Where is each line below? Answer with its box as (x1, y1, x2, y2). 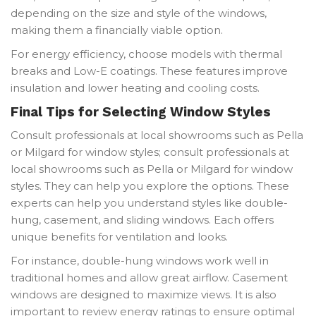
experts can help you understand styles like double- (11, 195, 288, 209)
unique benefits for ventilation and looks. (11, 229, 228, 243)
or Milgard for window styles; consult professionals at (11, 145, 289, 159)
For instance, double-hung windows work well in (11, 253, 269, 267)
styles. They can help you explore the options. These (11, 178, 289, 193)
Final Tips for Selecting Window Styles (11, 103, 271, 120)
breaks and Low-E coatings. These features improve (11, 63, 288, 78)
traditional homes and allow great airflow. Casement (11, 270, 288, 284)
